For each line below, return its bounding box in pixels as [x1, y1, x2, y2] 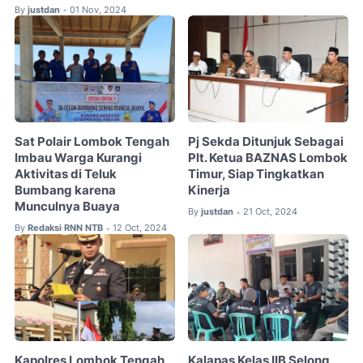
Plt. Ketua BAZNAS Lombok [188, 151, 348, 166]
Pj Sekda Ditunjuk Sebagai [188, 135, 344, 150]
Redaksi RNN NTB [28, 222, 103, 234]
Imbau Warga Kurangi [15, 151, 142, 166]
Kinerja [188, 183, 231, 199]
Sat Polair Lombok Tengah [15, 135, 169, 150]
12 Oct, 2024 [113, 222, 167, 234]
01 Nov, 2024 [70, 3, 126, 15]
